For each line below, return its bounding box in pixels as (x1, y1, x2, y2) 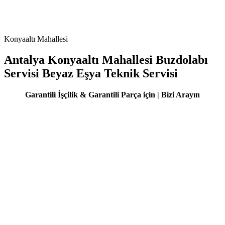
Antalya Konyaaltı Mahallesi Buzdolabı (4, 53, 208, 67)
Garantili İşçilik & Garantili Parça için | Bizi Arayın (25, 90, 200, 99)
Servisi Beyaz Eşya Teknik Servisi (4, 67, 178, 80)
